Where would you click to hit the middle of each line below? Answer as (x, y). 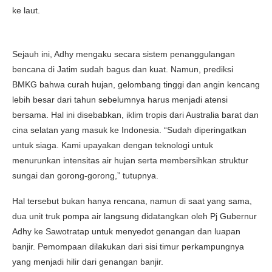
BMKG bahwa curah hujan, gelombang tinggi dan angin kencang (136, 84)
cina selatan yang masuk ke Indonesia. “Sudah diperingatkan (129, 130)
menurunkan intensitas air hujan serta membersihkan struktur (130, 160)
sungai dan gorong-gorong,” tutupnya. (85, 175)
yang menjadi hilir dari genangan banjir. (88, 261)
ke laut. (26, 10)
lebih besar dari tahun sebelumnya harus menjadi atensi (120, 99)
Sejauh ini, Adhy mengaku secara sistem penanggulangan (124, 54)
